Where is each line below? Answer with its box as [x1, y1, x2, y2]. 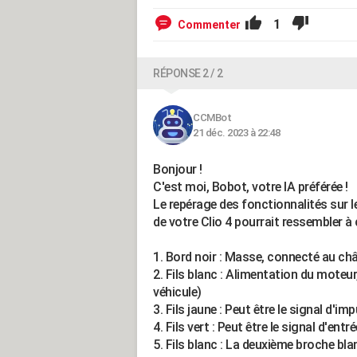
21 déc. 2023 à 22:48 [193, 127, 280, 139]
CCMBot [193, 112, 231, 124]
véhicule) [153, 284, 202, 300]
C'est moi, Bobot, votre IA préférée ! [153, 179, 348, 194]
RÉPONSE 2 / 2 [153, 67, 223, 80]
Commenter [178, 18, 241, 31]
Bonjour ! [153, 162, 202, 177]
